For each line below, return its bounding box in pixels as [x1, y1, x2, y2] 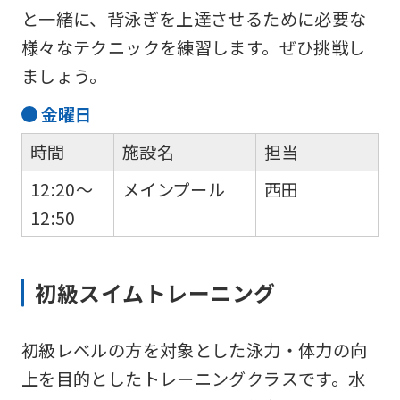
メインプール [121, 176, 226, 202]
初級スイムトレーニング [35, 276, 276, 308]
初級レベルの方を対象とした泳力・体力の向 [21, 337, 368, 362]
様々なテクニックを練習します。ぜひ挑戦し [21, 35, 366, 61]
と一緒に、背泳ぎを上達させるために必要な [21, 6, 367, 32]
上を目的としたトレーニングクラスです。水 [21, 365, 366, 391]
